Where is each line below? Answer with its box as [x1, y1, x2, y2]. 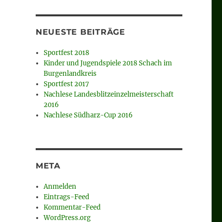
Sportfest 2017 [44, 80, 90, 89]
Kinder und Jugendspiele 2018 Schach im [44, 59, 172, 68]
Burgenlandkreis [44, 69, 97, 78]
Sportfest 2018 [44, 49, 90, 57]
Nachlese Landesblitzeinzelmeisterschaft [44, 90, 174, 99]
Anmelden [44, 182, 77, 191]
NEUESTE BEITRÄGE [35, 27, 125, 37]
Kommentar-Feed [44, 203, 101, 212]
